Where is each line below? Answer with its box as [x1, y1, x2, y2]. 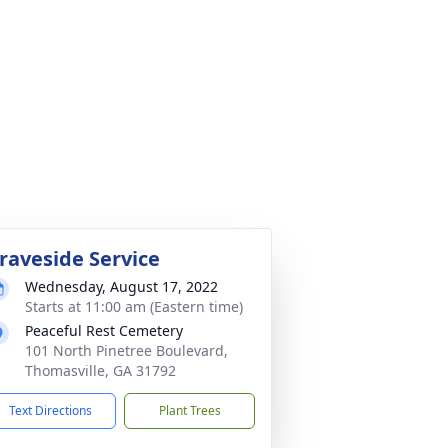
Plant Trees [158, 402, 221, 419]
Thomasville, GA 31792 [25, 361, 176, 380]
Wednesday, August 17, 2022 [25, 277, 218, 296]
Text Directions [9, 402, 92, 419]
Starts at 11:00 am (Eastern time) [25, 297, 243, 316]
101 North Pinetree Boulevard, [25, 341, 228, 360]
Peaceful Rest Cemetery [25, 321, 183, 340]
